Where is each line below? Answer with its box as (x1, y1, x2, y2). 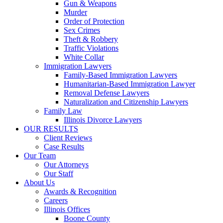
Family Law (44, 107, 82, 115)
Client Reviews (44, 133, 92, 142)
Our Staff (44, 169, 73, 178)
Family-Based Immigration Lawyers (64, 71, 177, 79)
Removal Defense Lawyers (64, 89, 149, 97)
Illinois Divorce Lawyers (64, 115, 142, 124)
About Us (24, 178, 55, 187)
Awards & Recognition (44, 187, 116, 196)
